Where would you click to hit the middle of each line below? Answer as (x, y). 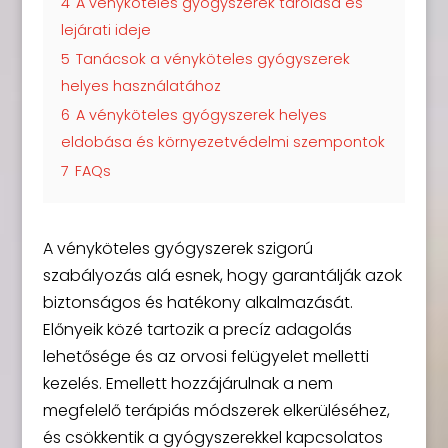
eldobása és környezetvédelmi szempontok (222, 142)
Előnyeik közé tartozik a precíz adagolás (197, 329)
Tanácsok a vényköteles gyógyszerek (212, 59)
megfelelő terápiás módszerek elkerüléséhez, (216, 410)
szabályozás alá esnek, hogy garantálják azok (222, 275)
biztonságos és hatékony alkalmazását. (197, 302)
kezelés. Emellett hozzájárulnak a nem (187, 383)
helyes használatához (140, 86)
